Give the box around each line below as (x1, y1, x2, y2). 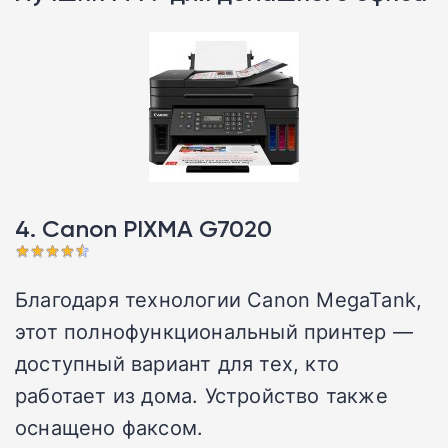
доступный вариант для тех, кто (15, 349, 340, 378)
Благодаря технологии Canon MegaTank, (15, 285, 423, 314)
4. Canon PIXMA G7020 (15, 214, 272, 244)
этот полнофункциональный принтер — (15, 317, 413, 346)
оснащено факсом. (15, 413, 204, 442)
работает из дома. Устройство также (15, 381, 388, 410)
